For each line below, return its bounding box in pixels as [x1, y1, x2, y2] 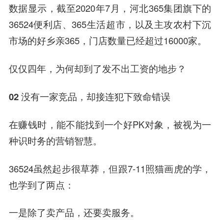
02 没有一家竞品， [8, 89, 86, 103]
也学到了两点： [8, 178, 74, 191]
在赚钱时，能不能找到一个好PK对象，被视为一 [8, 117, 212, 131]
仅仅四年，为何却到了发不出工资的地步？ [8, 61, 186, 75]
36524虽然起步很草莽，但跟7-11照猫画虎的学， [8, 162, 212, 175]
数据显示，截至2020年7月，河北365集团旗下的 [8, 1, 212, 14]
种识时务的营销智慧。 [8, 134, 102, 147]
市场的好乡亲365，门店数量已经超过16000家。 [8, 34, 207, 47]
